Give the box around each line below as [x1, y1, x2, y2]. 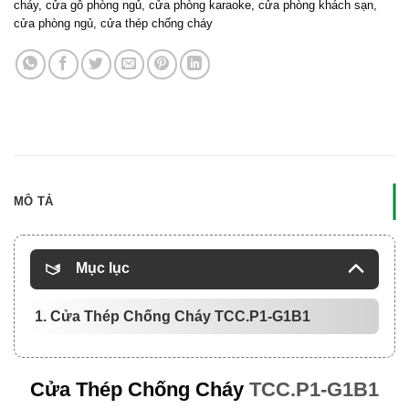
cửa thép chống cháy [100, 16, 213, 31]
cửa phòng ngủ [14, 16, 93, 31]
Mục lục [76, 260, 130, 277]
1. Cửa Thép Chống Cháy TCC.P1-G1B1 [35, 309, 310, 325]
